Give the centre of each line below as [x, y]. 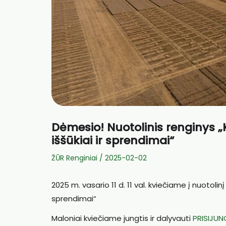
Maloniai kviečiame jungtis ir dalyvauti [122, 218]
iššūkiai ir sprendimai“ [113, 140]
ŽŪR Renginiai [74, 158]
